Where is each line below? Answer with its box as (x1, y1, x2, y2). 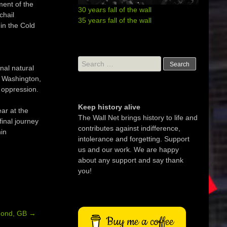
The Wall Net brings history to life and (78, 113, 198, 122)
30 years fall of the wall (78, 6, 152, 14)
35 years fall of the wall (78, 16, 152, 25)
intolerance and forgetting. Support (78, 135, 190, 143)
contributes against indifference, (78, 124, 181, 133)
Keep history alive (78, 103, 141, 111)
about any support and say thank (78, 156, 184, 165)
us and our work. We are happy (78, 145, 179, 154)
